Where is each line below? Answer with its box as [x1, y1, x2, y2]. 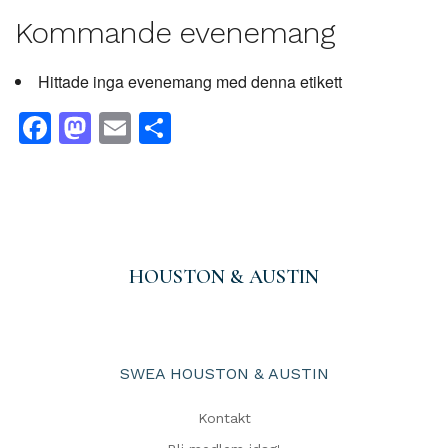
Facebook [51, 109, 198, 147]
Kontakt [197, 410, 251, 426]
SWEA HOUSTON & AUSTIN [119, 364, 329, 383]
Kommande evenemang [15, 15, 335, 50]
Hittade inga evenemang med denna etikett [38, 70, 342, 93]
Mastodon [91, 109, 244, 147]
